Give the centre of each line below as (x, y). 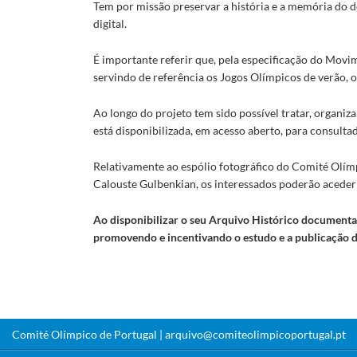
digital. (110, 24)
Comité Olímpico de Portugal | (88, 334)
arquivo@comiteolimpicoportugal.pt (255, 334)
